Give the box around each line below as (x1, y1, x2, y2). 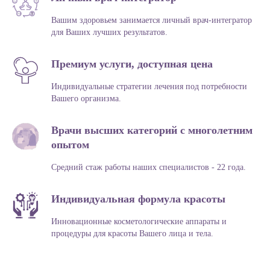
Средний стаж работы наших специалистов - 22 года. (51, 163, 246, 172)
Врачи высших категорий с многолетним (51, 124, 253, 137)
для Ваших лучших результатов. (51, 28, 168, 37)
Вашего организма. (51, 94, 121, 104)
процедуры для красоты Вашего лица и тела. (51, 229, 213, 239)
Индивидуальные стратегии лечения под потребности (51, 82, 247, 92)
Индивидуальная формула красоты (51, 193, 225, 206)
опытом (51, 139, 89, 151)
